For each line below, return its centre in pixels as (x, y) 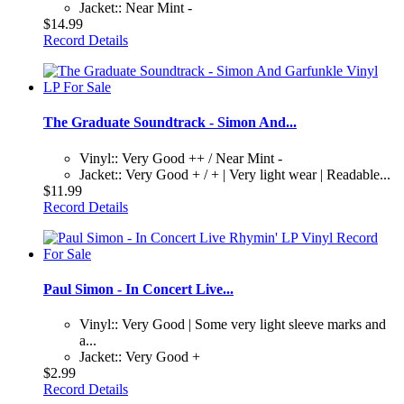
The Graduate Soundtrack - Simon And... (170, 123)
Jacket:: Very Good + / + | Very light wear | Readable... (235, 174)
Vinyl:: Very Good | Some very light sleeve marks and (233, 325)
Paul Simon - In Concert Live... (138, 289)
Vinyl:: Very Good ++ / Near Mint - (181, 158)
